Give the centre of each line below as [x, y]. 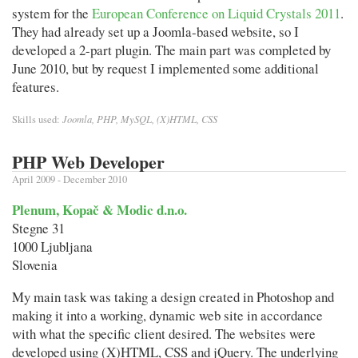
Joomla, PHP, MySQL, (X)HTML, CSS [140, 118]
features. [36, 86]
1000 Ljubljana [52, 246]
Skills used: [37, 119]
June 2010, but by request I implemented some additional [165, 68]
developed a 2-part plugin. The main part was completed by [171, 50]
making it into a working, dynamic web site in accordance [167, 315]
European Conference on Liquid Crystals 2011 [216, 13]
